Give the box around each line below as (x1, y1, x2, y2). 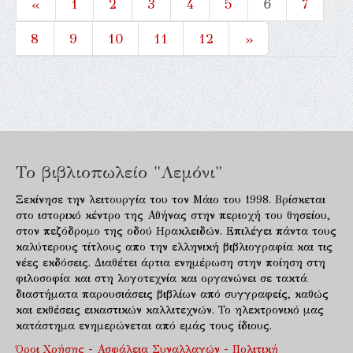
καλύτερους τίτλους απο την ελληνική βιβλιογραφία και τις (16, 240, 333, 254)
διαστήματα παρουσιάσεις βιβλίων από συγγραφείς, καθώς (16, 287, 329, 301)
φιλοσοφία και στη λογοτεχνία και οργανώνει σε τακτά (16, 271, 307, 285)
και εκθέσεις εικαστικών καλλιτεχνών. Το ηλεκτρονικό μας (16, 303, 324, 317)
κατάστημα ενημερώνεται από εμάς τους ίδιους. (16, 318, 272, 333)
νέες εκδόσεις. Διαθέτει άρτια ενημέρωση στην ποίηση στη (16, 255, 325, 269)
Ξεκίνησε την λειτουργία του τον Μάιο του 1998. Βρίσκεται (16, 192, 325, 206)
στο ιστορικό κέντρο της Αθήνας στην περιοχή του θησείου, (16, 208, 330, 222)
